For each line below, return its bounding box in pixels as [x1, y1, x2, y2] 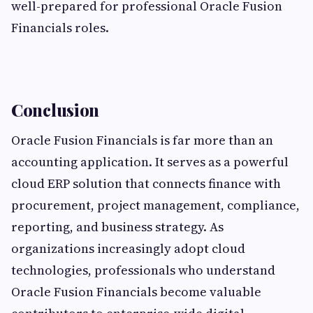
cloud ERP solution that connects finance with [11, 175, 281, 193]
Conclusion [11, 99, 99, 122]
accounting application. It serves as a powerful [11, 153, 289, 171]
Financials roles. [11, 19, 109, 37]
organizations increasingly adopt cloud [11, 240, 245, 258]
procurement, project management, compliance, [11, 196, 300, 214]
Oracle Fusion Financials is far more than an [11, 131, 273, 150]
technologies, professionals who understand [11, 261, 275, 279]
